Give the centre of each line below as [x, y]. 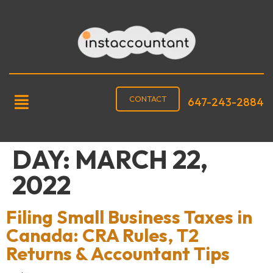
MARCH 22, [141, 159]
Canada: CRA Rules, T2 [102, 235]
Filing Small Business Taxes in [129, 217]
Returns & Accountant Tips [118, 253]
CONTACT [148, 99]
